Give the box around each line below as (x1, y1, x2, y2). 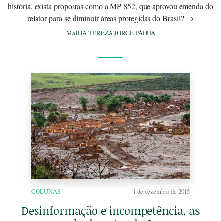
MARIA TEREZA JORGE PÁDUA (66, 28, 155, 37)
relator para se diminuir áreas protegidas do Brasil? (27, 13, 186, 24)
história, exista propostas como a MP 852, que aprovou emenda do (8, 1, 213, 12)
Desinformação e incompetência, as (21, 203, 200, 219)
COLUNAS (31, 187, 61, 196)
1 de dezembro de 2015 (133, 187, 190, 196)
